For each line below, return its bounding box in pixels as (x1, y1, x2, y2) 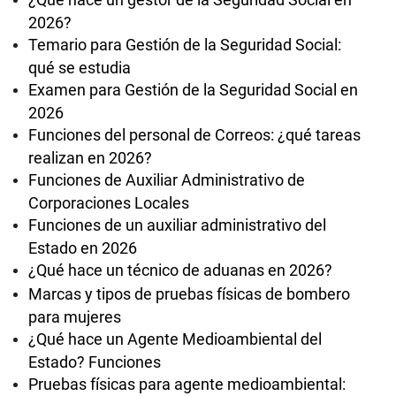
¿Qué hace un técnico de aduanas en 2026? (28, 261, 332, 279)
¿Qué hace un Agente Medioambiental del (28, 330, 322, 348)
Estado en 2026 (28, 239, 137, 255)
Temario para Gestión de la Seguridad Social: (28, 35, 341, 54)
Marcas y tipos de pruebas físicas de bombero (28, 285, 350, 303)
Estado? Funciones (28, 353, 161, 369)
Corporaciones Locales (28, 194, 189, 210)
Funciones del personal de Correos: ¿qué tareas (28, 126, 361, 144)
